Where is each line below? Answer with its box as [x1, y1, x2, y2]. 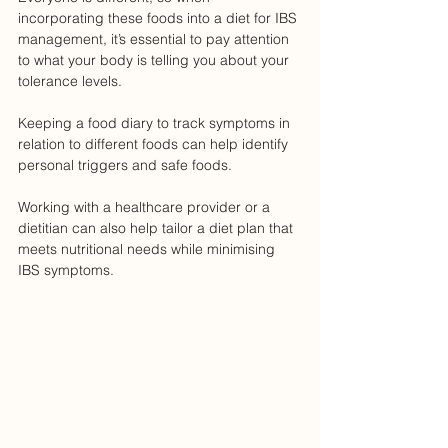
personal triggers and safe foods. [18, 156, 236, 175]
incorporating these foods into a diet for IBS [18, 9, 301, 28]
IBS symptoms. [18, 261, 114, 280]
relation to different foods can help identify [18, 135, 292, 154]
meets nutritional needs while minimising [18, 240, 279, 259]
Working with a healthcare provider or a [18, 198, 274, 217]
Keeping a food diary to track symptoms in [18, 114, 294, 133]
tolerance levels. [18, 72, 126, 91]
